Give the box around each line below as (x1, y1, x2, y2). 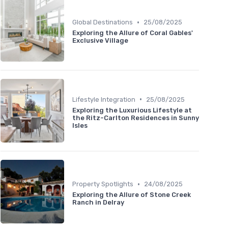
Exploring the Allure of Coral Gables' (72, 29, 193, 37)
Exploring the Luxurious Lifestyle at (72, 106, 192, 114)
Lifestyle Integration (72, 95, 135, 103)
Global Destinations (72, 18, 133, 26)
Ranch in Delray (72, 198, 124, 207)
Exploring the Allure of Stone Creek (72, 191, 191, 199)
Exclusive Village (72, 37, 128, 45)
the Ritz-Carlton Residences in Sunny (72, 113, 199, 122)
